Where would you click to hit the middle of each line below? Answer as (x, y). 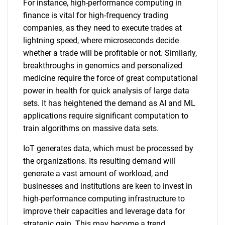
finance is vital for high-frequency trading (96, 15)
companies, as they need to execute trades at (102, 28)
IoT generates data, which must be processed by (108, 148)
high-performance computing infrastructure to (104, 199)
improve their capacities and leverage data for (104, 211)
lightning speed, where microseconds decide (101, 40)
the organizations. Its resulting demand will (99, 161)
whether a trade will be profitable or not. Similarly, (110, 53)
